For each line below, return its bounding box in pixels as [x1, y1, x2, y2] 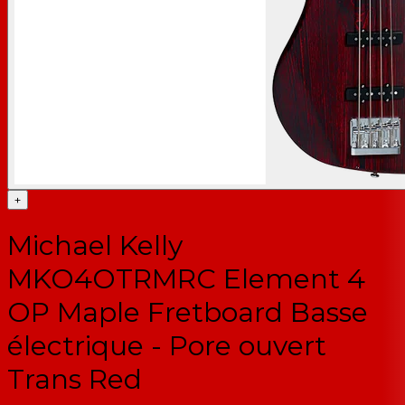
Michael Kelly [7, 228, 183, 262]
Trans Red [7, 362, 142, 396]
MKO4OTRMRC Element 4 [7, 261, 365, 296]
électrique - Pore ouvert [7, 328, 326, 363]
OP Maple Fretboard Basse [7, 295, 368, 329]
